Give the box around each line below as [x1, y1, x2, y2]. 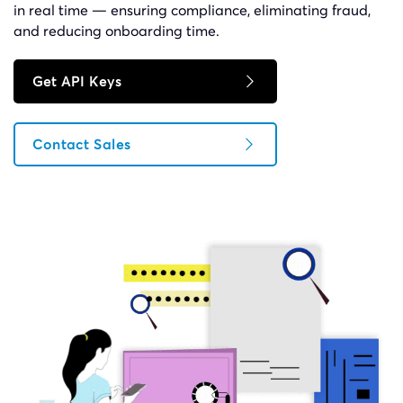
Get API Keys [32, 72, 122, 90]
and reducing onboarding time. [13, 21, 219, 40]
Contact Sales [32, 135, 131, 153]
